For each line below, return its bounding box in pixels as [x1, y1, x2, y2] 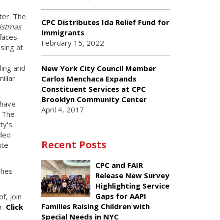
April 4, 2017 [41, 105, 84, 114]
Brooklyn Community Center [41, 94, 147, 104]
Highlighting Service [95, 181, 169, 191]
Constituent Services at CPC [41, 84, 146, 94]
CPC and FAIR [95, 160, 143, 170]
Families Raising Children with [41, 201, 150, 211]
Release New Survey [95, 170, 169, 180]
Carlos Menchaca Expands [41, 74, 137, 83]
